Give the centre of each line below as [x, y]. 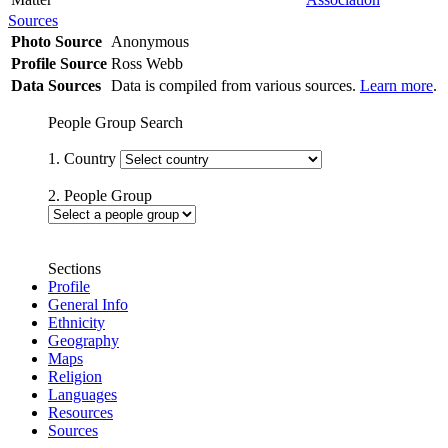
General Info [88, 304]
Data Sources [56, 85]
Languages [82, 394]
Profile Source [59, 63]
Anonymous [152, 41]
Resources [80, 412]
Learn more [396, 85]
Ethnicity [76, 322]
